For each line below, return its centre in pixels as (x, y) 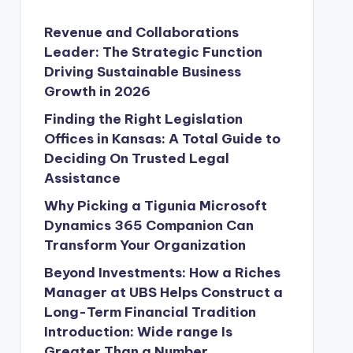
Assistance (82, 178)
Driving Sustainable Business (142, 72)
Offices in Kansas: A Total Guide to (162, 139)
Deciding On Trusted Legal (136, 158)
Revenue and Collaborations (141, 32)
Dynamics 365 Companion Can (149, 225)
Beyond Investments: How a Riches (162, 273)
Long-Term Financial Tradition (150, 312)
